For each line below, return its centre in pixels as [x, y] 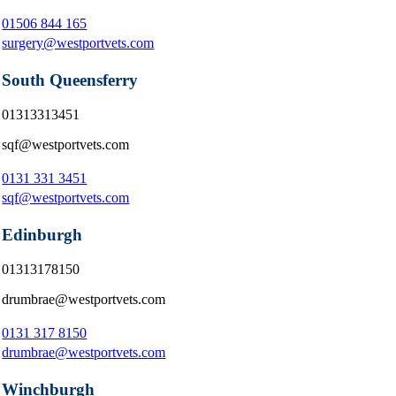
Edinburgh [42, 235]
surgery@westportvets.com [78, 42]
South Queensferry [70, 80]
